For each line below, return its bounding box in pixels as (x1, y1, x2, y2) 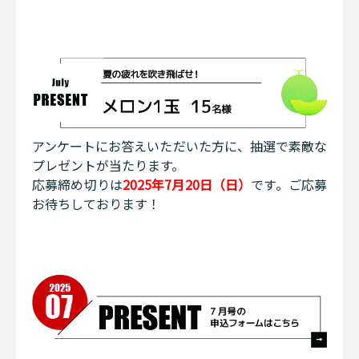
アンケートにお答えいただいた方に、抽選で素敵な (32, 136, 327, 156)
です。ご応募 (251, 175, 328, 195)
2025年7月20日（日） (123, 175, 252, 195)
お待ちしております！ (32, 194, 160, 214)
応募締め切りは (32, 175, 123, 195)
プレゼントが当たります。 (32, 155, 184, 175)
